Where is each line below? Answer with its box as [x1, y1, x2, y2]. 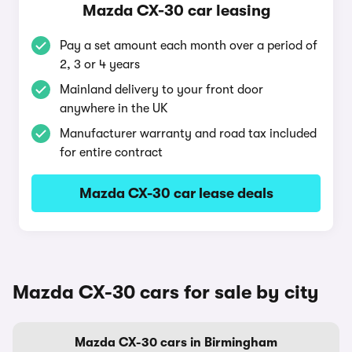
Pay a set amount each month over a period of [60, 38, 317, 53]
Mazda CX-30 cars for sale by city [13, 281, 319, 303]
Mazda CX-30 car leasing [82, 2, 270, 20]
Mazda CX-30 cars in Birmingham [75, 335, 277, 350]
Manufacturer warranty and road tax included [60, 126, 317, 141]
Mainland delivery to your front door [60, 82, 263, 97]
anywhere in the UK [60, 101, 168, 115]
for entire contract [60, 145, 163, 159]
